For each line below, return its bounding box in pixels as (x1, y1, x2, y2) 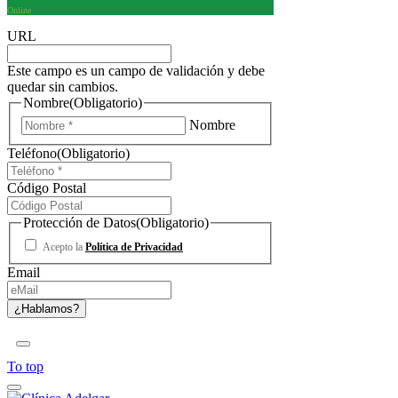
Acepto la (43, 240, 85, 253)
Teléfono (7, 145, 57, 161)
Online (7, 5, 31, 16)
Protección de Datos (23, 214, 136, 230)
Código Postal (7, 179, 86, 195)
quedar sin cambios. (7, 79, 118, 95)
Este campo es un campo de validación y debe (7, 63, 265, 79)
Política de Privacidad (85, 240, 183, 253)
